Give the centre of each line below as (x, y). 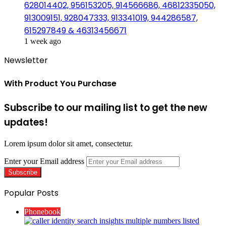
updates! (26, 123)
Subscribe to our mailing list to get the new (106, 108)
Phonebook (42, 211)
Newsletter (26, 60)
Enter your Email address (44, 161)
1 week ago (43, 41)
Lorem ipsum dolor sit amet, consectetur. (68, 143)
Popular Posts (31, 193)
